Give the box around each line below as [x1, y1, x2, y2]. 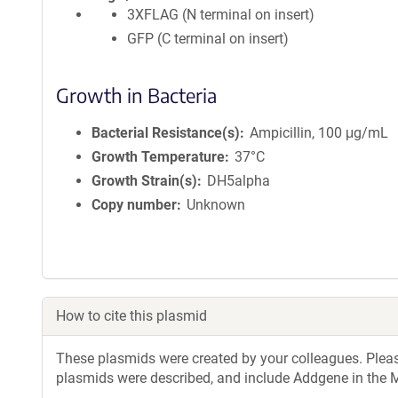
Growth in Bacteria [56, 83, 217, 107]
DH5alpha [207, 172, 271, 189]
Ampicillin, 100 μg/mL [250, 124, 389, 141]
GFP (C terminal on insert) [127, 30, 289, 47]
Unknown [187, 196, 246, 213]
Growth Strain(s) [92, 172, 197, 189]
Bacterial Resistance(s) [92, 124, 240, 141]
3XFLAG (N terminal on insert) [127, 6, 314, 23]
